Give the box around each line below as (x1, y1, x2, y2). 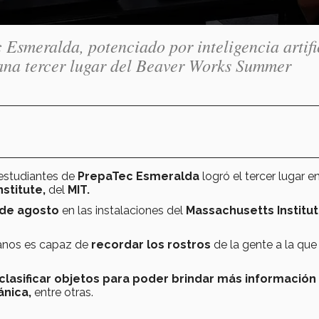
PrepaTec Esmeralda (75, 169, 199, 183)
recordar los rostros (91, 237, 211, 251)
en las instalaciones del (62, 203, 186, 217)
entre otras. (31, 285, 93, 299)
